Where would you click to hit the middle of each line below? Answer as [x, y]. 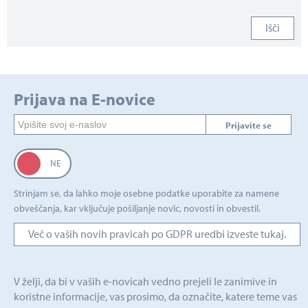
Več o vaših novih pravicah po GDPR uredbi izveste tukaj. [157, 233]
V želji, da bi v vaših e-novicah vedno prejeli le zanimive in [145, 281]
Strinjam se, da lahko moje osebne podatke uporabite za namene [146, 193]
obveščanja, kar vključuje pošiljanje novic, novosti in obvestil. [137, 208]
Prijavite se [249, 125]
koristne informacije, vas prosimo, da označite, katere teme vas [155, 296]
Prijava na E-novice [85, 99]
